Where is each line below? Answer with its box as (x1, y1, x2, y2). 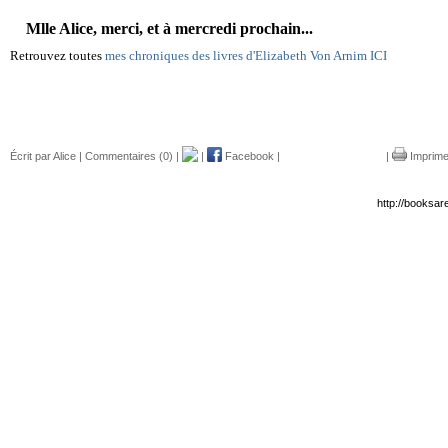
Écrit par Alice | (10, 150, 85, 162)
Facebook (222, 150, 274, 162)
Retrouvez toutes (10, 48, 105, 63)
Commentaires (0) (85, 150, 173, 162)
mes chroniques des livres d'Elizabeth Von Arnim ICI (105, 48, 387, 63)
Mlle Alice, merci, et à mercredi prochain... (10, 20, 313, 37)
